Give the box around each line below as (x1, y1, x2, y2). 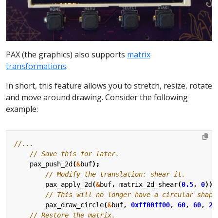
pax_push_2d (30, 160, 73, 168)
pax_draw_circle (45, 201, 104, 209)
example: (6, 104, 38, 115)
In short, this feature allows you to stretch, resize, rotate (6, 80, 212, 91)
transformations (6, 61, 66, 72)
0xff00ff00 (131, 201, 170, 209)
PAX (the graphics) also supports (6, 49, 127, 60)
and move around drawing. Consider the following (6, 92, 188, 103)
